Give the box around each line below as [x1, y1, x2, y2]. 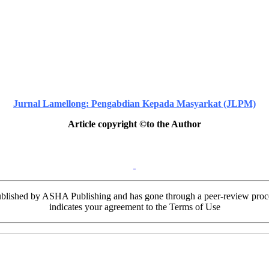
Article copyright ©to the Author [68, 119, 201, 130]
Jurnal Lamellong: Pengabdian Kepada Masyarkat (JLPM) [13, 98, 256, 109]
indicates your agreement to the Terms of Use [49, 202, 220, 213]
